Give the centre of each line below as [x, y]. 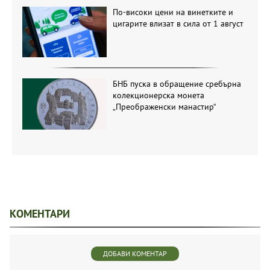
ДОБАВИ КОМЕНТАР [135, 253]
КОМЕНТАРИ [40, 213]
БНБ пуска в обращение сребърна [177, 84]
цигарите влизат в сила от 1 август [178, 24]
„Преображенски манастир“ [164, 107]
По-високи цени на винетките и [173, 12]
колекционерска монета [158, 96]
